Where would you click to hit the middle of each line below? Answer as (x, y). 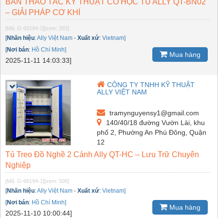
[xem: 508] (57, 181)
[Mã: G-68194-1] (25, 181)
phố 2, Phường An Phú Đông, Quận (152, 132)
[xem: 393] (57, 28)
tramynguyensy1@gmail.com (154, 113)
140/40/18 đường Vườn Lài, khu (155, 122)
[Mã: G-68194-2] (25, 28)
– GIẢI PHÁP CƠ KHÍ (43, 12)
